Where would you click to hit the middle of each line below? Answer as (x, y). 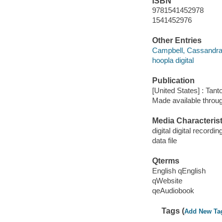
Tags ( (173, 211)
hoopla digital (173, 60)
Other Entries (177, 41)
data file (164, 140)
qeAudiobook (173, 190)
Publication (173, 81)
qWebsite (167, 180)
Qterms (166, 161)
